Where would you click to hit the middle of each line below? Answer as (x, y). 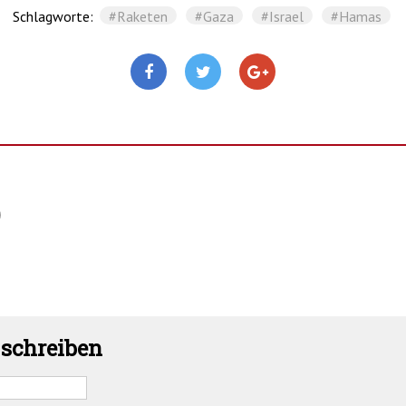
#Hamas (356, 17)
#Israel (282, 17)
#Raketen (138, 17)
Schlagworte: (55, 17)
